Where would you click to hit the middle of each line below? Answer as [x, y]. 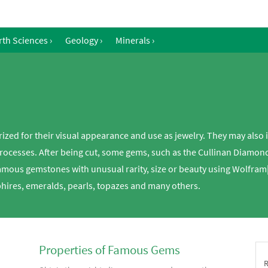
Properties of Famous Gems [110, 250]
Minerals [133, 40]
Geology [82, 40]
